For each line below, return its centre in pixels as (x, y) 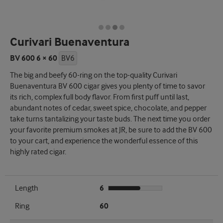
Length (27, 188)
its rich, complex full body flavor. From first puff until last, (100, 97)
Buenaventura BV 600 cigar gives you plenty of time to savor (108, 86)
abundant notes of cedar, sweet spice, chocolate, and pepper (108, 108)
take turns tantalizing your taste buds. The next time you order (110, 119)
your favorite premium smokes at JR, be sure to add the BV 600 (111, 130)
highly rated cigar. (38, 152)
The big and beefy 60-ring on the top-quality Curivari (94, 75)
